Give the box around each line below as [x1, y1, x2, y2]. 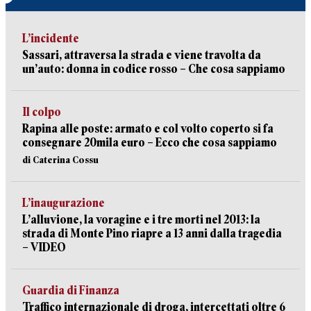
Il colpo [22, 106, 61, 119]
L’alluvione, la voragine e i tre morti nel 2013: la [22, 213, 260, 226]
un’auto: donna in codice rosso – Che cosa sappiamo [22, 62, 285, 76]
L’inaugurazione [22, 196, 105, 210]
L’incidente [22, 32, 79, 45]
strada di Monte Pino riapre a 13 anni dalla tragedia [22, 227, 282, 240]
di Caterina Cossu [22, 154, 99, 165]
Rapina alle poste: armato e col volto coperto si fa [22, 122, 274, 135]
